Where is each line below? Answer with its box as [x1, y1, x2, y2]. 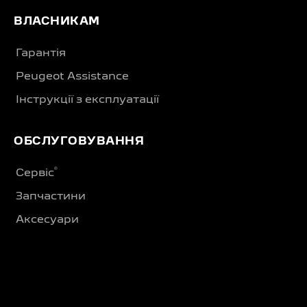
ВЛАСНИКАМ [14, 17, 100, 27]
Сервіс [16, 169, 54, 179]
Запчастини [16, 192, 86, 202]
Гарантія [16, 49, 66, 59]
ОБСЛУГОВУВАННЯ [14, 137, 144, 147]
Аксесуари [16, 215, 79, 225]
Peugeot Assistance [16, 72, 129, 82]
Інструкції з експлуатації [16, 95, 159, 106]
